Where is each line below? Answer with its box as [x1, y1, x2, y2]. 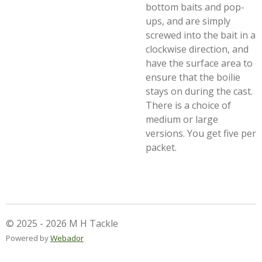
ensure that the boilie [146, 71, 240, 84]
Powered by [6, 233, 50, 243]
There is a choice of [146, 99, 231, 112]
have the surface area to [146, 57, 253, 70]
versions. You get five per [146, 127, 256, 140]
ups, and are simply [146, 15, 230, 27]
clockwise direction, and [146, 43, 249, 56]
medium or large [146, 113, 218, 126]
